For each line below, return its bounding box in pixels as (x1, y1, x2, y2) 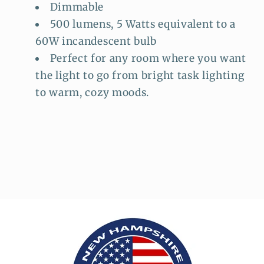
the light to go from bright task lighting (35, 69, 245, 82)
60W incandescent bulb (35, 35, 157, 48)
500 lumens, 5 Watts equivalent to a (49, 18, 236, 31)
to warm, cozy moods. (35, 86, 150, 100)
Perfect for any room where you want (49, 52, 246, 65)
